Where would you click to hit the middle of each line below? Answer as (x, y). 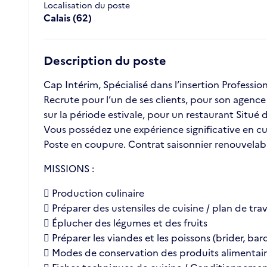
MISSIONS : (69, 169)
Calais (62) (68, 18)
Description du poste (105, 61)
